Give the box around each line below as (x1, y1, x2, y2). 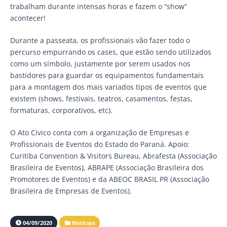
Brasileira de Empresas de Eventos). (10, 185, 132, 196)
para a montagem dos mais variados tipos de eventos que (10, 82, 207, 92)
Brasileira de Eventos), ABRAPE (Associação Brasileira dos (10, 162, 204, 172)
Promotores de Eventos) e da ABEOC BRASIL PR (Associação (10, 174, 209, 184)
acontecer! (10, 13, 46, 23)
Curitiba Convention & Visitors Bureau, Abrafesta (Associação (10, 150, 217, 161)
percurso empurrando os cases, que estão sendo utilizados (10, 47, 211, 57)
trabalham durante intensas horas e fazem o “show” (10, 1, 187, 11)
